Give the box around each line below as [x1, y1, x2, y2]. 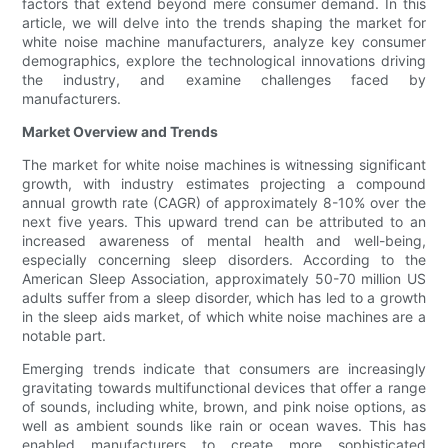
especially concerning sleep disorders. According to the [22, 251, 426, 269]
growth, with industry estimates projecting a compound [22, 175, 426, 193]
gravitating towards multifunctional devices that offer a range [22, 379, 426, 397]
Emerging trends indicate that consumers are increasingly [22, 360, 426, 378]
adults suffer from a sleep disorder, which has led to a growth [22, 289, 426, 307]
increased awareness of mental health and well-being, [22, 232, 426, 250]
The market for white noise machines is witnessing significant [22, 156, 426, 174]
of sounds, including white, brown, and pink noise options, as [22, 398, 426, 416]
